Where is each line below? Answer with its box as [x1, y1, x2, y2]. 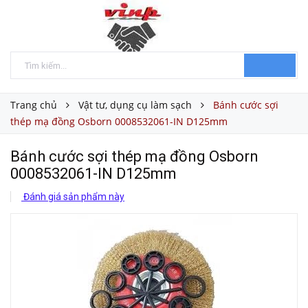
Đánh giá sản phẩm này [21, 191, 124, 202]
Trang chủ [10, 98, 57, 111]
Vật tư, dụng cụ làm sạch [78, 98, 192, 111]
